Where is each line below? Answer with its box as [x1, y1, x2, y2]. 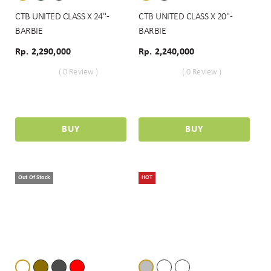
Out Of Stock [18, 174, 50, 181]
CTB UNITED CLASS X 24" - [15, 12, 109, 22]
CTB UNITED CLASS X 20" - [139, 12, 232, 22]
